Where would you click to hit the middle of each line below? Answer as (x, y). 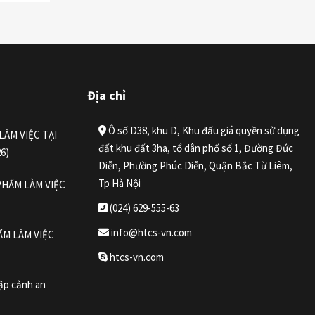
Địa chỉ (106, 96)
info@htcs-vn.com (150, 233)
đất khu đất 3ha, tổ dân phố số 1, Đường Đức (195, 148)
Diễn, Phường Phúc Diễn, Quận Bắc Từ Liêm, (195, 166)
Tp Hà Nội (119, 184)
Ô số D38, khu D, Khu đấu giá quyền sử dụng (202, 131)
